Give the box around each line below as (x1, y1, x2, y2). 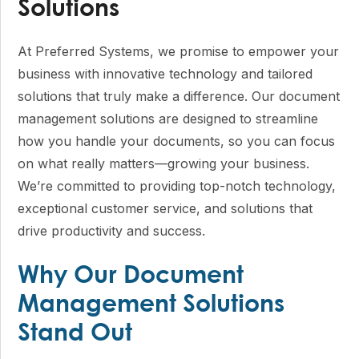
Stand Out (18, 322, 132, 345)
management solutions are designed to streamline (18, 111, 318, 127)
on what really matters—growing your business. (18, 155, 309, 171)
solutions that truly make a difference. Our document (18, 88, 340, 104)
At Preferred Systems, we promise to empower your (18, 43, 339, 59)
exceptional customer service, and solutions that (18, 200, 313, 216)
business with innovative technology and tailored (18, 66, 313, 82)
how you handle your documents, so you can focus (18, 133, 335, 149)
